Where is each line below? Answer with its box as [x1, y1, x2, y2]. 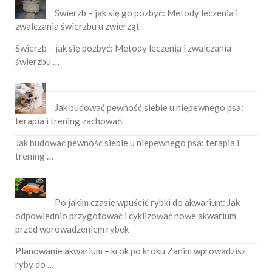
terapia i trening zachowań [15, 115, 122, 126]
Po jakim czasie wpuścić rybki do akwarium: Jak [55, 196, 240, 208]
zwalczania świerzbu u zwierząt [15, 20, 140, 32]
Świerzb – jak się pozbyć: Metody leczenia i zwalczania [15, 42, 231, 53]
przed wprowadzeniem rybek [15, 223, 129, 234]
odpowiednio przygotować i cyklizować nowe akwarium [15, 209, 236, 221]
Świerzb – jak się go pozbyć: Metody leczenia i [55, 7, 238, 18]
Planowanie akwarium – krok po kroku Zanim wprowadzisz [15, 245, 246, 256]
